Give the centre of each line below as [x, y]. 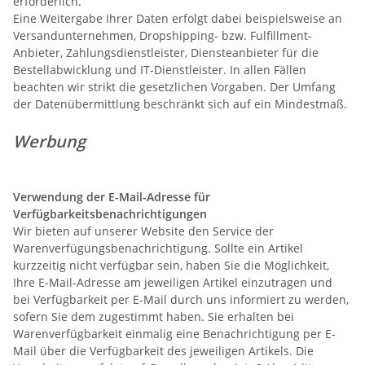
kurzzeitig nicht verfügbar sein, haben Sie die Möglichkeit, [171, 265]
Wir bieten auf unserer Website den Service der [143, 231]
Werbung [62, 141]
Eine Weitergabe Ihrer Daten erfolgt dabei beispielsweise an [178, 18]
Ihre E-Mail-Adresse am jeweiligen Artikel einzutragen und [173, 282]
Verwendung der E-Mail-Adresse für [112, 196]
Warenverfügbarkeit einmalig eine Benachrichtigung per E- [174, 333]
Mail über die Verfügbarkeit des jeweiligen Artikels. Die [163, 350]
